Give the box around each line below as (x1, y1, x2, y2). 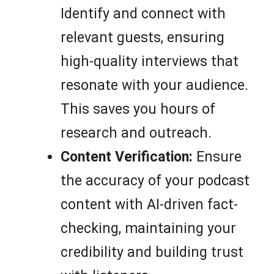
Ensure (193, 148, 242, 165)
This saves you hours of (61, 100, 215, 117)
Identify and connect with (61, 5, 226, 22)
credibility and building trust (61, 243, 243, 261)
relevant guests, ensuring (61, 29, 224, 46)
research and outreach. (61, 124, 212, 141)
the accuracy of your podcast (61, 172, 250, 189)
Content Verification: (61, 148, 193, 165)
